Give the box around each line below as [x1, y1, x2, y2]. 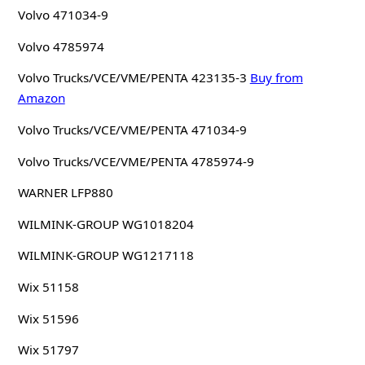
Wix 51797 [17, 341, 79, 358]
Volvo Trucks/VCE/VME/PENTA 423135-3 [17, 69, 247, 86]
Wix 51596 [17, 310, 79, 327]
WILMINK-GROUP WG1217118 [17, 247, 194, 264]
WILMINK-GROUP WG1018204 [17, 215, 194, 232]
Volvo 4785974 [17, 37, 104, 55]
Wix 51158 [17, 278, 79, 295]
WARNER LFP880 [17, 184, 113, 201]
